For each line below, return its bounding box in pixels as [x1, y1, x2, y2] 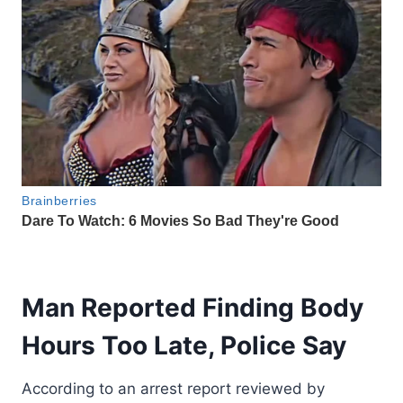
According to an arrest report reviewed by [22, 379, 325, 398]
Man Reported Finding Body [22, 291, 363, 323]
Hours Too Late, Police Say [22, 329, 346, 361]
